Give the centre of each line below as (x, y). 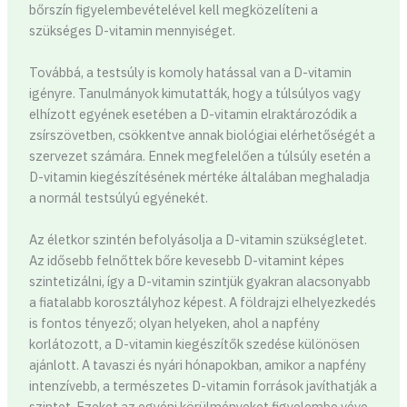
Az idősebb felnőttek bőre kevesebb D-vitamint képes (186, 261)
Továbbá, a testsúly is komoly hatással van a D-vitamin (190, 72)
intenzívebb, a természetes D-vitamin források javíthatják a (203, 386)
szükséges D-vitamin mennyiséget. (132, 30)
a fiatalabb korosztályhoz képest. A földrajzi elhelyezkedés (202, 303)
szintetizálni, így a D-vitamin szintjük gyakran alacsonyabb (199, 282)
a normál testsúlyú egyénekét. (118, 197)
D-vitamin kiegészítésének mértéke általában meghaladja (199, 176)
